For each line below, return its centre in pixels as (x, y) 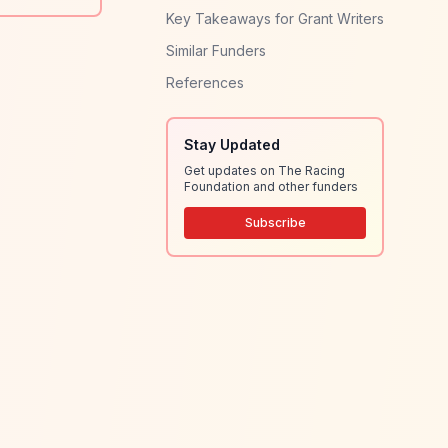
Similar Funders (216, 50)
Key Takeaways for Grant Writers (275, 18)
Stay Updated (232, 144)
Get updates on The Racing (264, 170)
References (205, 82)
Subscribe (275, 222)
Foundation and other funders (271, 186)
